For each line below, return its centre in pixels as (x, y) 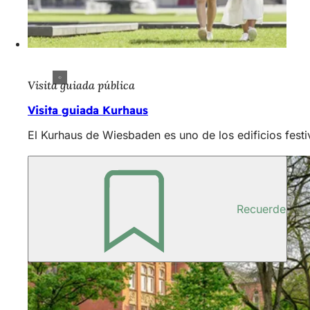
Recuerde (261, 209)
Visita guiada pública (81, 85)
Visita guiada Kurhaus (88, 110)
